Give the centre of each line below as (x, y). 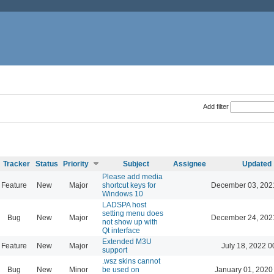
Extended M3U (127, 241)
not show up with (130, 222)
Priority (76, 164)
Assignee (190, 164)
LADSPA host (124, 205)
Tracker (16, 164)
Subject (136, 164)
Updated (257, 164)
